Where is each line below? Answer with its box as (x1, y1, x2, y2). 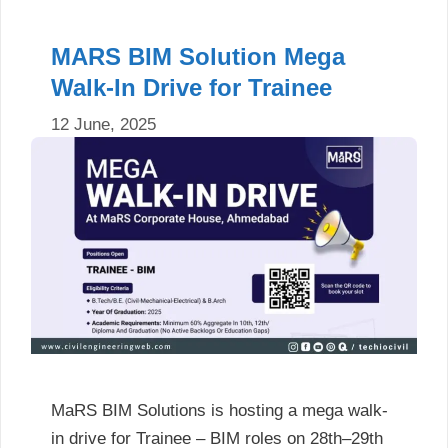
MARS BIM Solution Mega (51, 43, 345, 71)
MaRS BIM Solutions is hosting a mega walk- (51, 401, 388, 421)
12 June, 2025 (51, 114, 156, 134)
